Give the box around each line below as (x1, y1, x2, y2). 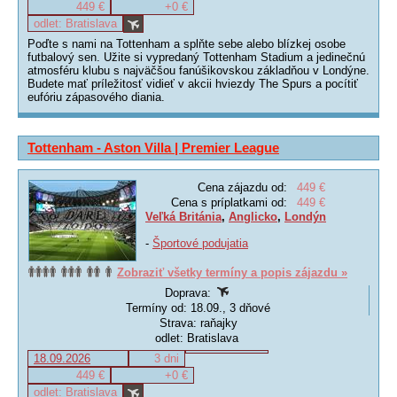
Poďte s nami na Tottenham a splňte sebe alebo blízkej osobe (27, 37, 346, 51)
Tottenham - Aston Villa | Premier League (27, 140, 279, 155)
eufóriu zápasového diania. (27, 90, 165, 104)
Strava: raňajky (160, 316, 237, 330)
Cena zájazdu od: (198, 181, 287, 194)
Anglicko (229, 210, 277, 223)
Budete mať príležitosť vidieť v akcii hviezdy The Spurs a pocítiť (27, 77, 358, 90)
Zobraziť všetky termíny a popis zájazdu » (117, 266, 347, 279)
